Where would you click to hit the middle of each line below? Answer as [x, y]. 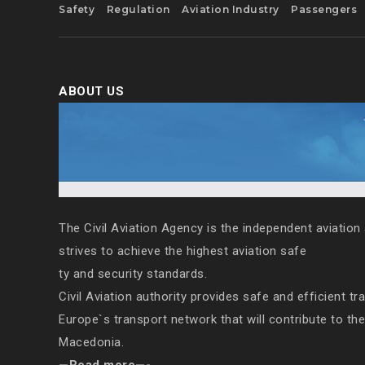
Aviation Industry [231, 9]
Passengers [324, 9]
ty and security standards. [133, 274]
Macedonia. [91, 342]
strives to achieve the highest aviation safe [182, 251]
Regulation [138, 9]
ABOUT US [91, 91]
